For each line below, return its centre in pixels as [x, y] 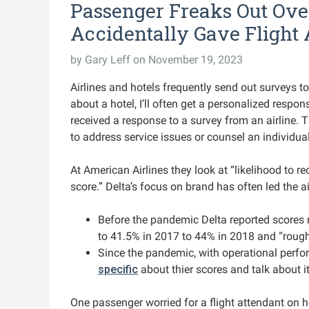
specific [118, 269]
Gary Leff [108, 60]
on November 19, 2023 [188, 60]
